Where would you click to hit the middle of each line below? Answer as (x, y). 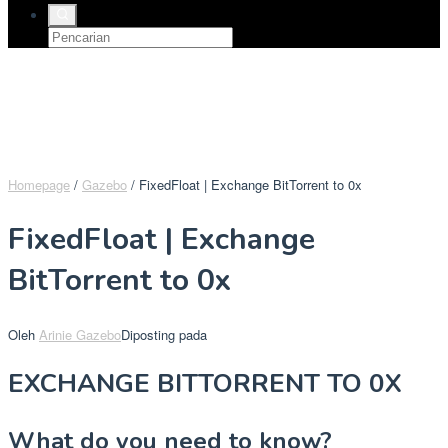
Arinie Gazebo (80, 335)
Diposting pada (164, 335)
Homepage (39, 184)
